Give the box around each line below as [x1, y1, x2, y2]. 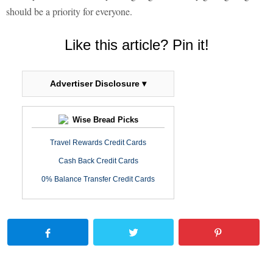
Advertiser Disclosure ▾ [50, 79, 146, 89]
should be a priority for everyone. [6, 5, 132, 18]
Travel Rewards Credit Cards [50, 138, 146, 147]
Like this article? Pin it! [64, 37, 209, 54]
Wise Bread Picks [69, 115, 138, 125]
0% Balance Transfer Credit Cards [41, 175, 155, 184]
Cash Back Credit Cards [58, 157, 138, 166]
